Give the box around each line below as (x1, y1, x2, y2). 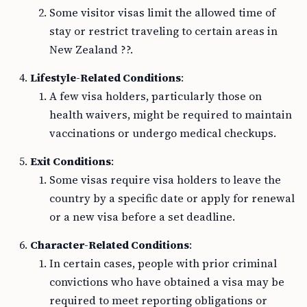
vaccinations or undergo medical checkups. (49, 125, 276, 140)
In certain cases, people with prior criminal (49, 256, 277, 271)
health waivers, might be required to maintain (49, 107, 292, 122)
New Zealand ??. (49, 42, 133, 57)
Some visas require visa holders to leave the (49, 172, 281, 187)
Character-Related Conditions (30, 237, 189, 252)
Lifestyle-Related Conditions (30, 70, 181, 85)
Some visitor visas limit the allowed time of (49, 5, 275, 20)
